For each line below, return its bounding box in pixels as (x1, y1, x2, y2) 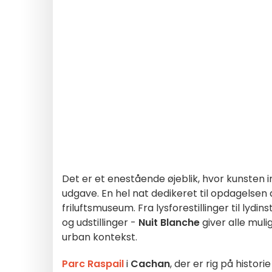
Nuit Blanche (138, 216, 200, 229)
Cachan (131, 257, 170, 271)
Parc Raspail (62, 257, 124, 271)
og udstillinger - (62, 216, 138, 229)
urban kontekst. (62, 230, 137, 244)
